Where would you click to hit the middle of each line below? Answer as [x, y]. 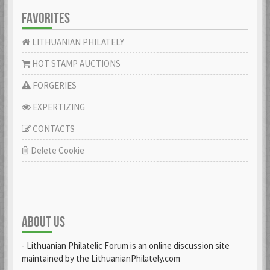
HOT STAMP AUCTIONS [75, 64]
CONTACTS [53, 129]
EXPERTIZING [58, 107]
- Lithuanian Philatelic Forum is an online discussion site [126, 246]
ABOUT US [43, 222]
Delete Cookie [57, 150]
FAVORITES [46, 18]
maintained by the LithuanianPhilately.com [101, 258]
